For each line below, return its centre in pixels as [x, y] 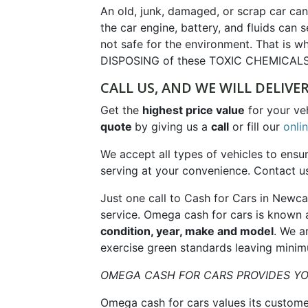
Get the [121, 110]
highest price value [193, 110]
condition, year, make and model [187, 231]
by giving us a [173, 127]
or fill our [256, 127]
